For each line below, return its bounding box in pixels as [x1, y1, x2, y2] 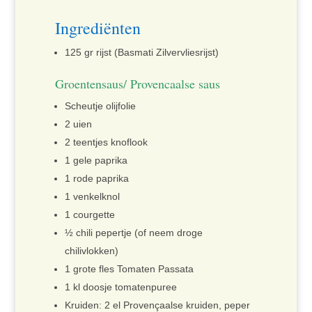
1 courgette [64, 209, 115, 221]
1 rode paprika [64, 173, 129, 185]
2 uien [64, 118, 92, 130]
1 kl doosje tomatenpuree [64, 281, 177, 293]
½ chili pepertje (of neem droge [64, 227, 203, 239]
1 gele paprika [64, 155, 127, 166]
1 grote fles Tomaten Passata [64, 263, 194, 275]
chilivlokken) [64, 245, 118, 257]
